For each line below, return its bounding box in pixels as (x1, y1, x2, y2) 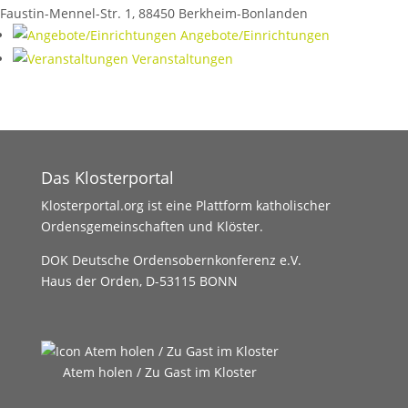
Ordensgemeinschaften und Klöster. (40, 218, 263, 235)
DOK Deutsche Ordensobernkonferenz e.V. (40, 251, 301, 269)
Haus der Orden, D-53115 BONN (40, 272, 238, 290)
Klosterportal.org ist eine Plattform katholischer (40, 197, 331, 214)
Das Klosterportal (40, 167, 174, 189)
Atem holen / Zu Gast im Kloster (62, 363, 257, 381)
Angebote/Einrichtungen (180, 26, 330, 44)
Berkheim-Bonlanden (178, 5, 308, 22)
